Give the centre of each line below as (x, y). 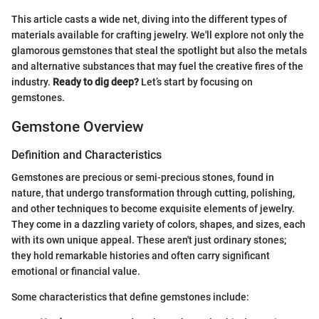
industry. (32, 82)
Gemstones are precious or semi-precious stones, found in (143, 178)
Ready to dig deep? (96, 82)
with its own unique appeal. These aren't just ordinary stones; (149, 240)
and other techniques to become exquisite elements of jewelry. (153, 209)
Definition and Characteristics (87, 155)
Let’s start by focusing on (196, 82)
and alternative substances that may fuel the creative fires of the (157, 66)
